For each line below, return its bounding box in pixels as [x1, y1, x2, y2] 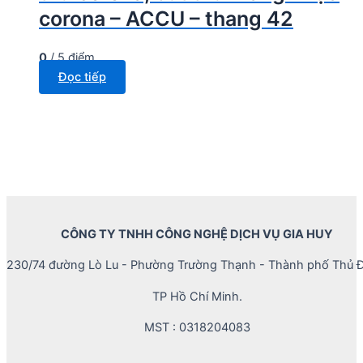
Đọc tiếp [58, 70, 106, 85]
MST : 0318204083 [143, 320, 250, 335]
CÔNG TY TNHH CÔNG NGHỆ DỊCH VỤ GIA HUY [61, 226, 333, 241]
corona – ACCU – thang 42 [39, 6, 293, 31]
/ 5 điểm [47, 50, 95, 66]
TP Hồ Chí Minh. [152, 288, 242, 304]
